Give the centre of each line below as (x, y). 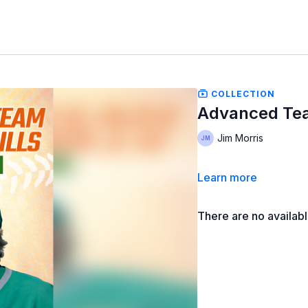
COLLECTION (242, 93)
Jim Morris (241, 138)
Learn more (228, 177)
